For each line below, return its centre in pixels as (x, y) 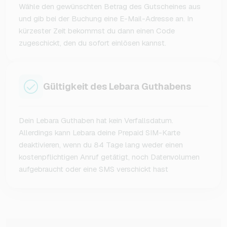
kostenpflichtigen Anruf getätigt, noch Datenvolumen (109, 157)
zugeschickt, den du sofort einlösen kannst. (92, 43)
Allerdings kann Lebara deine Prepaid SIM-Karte (100, 132)
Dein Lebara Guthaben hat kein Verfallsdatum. (96, 120)
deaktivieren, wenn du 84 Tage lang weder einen (101, 144)
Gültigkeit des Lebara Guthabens (117, 87)
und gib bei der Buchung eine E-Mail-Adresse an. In (106, 18)
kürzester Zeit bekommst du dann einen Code (97, 30)
